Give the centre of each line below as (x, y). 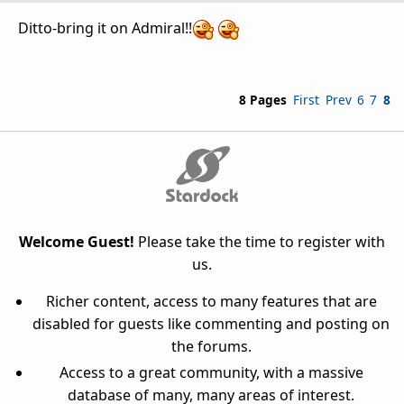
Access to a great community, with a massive (211, 373)
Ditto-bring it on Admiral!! (105, 28)
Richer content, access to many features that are (211, 302)
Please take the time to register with (260, 242)
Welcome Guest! (77, 242)
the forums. (211, 347)
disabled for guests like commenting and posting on (211, 324)
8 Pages (263, 100)
